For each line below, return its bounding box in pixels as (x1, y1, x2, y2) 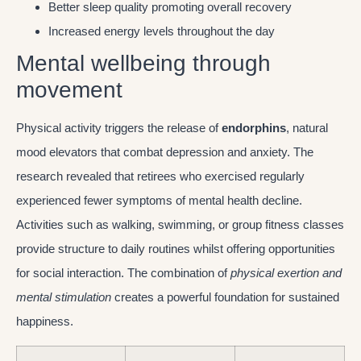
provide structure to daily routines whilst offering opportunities (16, 242, 335, 256)
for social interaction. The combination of (16, 266, 230, 280)
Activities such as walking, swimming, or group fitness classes (16, 218, 344, 232)
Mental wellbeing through (16, 51, 271, 77)
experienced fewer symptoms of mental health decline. (16, 193, 302, 208)
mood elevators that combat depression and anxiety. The (16, 145, 313, 160)
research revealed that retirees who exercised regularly (16, 169, 305, 184)
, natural (286, 121, 328, 135)
